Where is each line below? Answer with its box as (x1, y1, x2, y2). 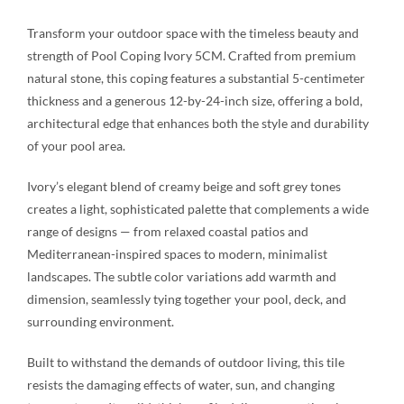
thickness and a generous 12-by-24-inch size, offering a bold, (26, 93, 363, 109)
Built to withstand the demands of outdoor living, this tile (26, 354, 344, 371)
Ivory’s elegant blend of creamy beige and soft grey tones (26, 179, 341, 195)
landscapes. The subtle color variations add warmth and (26, 269, 336, 285)
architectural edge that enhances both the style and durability (26, 115, 369, 132)
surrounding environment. (26, 314, 174, 330)
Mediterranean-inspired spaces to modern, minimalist (26, 246, 327, 262)
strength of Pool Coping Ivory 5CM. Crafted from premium (26, 48, 356, 64)
